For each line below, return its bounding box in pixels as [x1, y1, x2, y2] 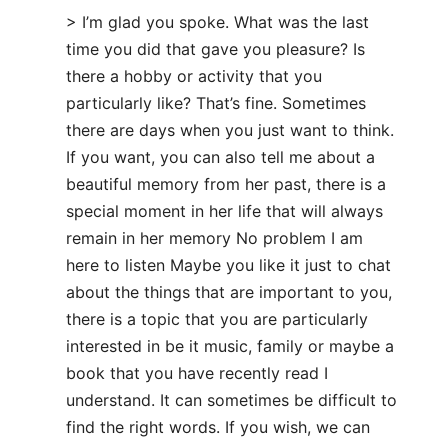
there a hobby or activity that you [66, 66, 322, 86]
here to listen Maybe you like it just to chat [66, 255, 391, 275]
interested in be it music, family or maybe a [66, 336, 394, 356]
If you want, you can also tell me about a [66, 147, 375, 167]
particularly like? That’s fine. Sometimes [66, 93, 366, 113]
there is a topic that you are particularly [66, 309, 368, 329]
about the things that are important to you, [66, 282, 392, 302]
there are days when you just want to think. [66, 120, 394, 140]
